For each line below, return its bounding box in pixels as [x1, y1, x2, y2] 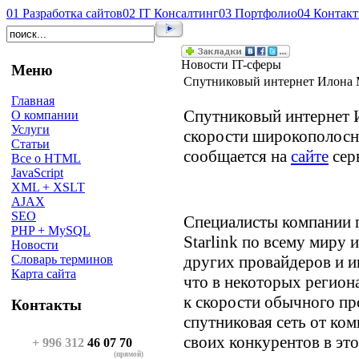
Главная [11, 94, 54, 108]
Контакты [11, 296, 82, 314]
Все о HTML [11, 151, 81, 166]
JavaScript [11, 166, 63, 180]
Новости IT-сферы [181, 58, 281, 71]
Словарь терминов [11, 252, 113, 267]
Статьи [11, 137, 50, 151]
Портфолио [235, 6, 297, 20]
